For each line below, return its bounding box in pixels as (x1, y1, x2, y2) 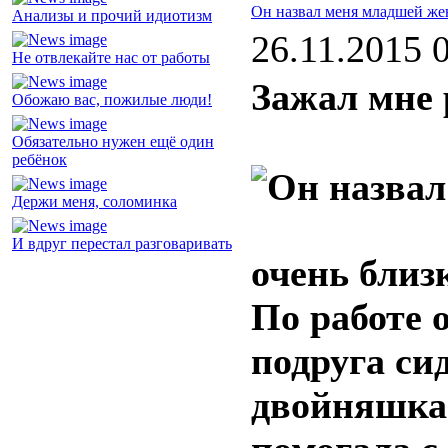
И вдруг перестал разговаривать (12, 235, 232, 253)
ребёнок (12, 151, 67, 169)
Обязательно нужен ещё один (12, 133, 214, 151)
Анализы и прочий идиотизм (12, 7, 212, 25)
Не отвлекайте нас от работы (12, 49, 210, 67)
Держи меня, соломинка (12, 193, 177, 211)
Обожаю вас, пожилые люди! (12, 91, 212, 109)
